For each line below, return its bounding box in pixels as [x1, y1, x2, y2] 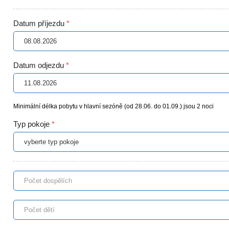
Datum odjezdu [13, 60, 66, 70]
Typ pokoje [13, 119, 52, 128]
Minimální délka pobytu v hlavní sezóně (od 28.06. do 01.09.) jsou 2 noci [13, 102, 214, 110]
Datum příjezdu [13, 18, 66, 28]
